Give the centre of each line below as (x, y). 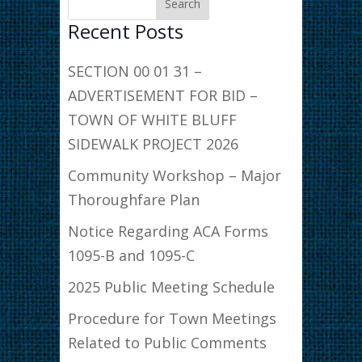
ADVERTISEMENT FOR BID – (163, 95)
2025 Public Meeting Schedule (171, 286)
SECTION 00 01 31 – (135, 71)
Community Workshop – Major (175, 175)
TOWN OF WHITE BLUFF (152, 119)
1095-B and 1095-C (131, 255)
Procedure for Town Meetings (172, 318)
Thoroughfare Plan (134, 199)
